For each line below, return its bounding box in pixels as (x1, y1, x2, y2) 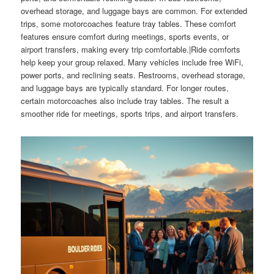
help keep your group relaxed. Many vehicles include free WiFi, (21, 56, 244, 68)
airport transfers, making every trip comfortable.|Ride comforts (21, 43, 241, 56)
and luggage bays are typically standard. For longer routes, (21, 82, 229, 94)
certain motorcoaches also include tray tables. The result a (21, 95, 229, 107)
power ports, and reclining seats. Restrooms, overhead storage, (21, 69, 246, 81)
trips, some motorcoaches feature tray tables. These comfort (21, 18, 237, 30)
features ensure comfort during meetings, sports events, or (21, 31, 229, 43)
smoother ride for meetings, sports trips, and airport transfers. (21, 108, 239, 120)
